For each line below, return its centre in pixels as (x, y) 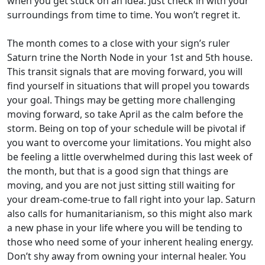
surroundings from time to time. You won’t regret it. (124, 15)
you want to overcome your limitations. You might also (129, 143)
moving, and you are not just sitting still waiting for (121, 185)
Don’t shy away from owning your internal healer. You (127, 256)
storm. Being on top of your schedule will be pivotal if (126, 128)
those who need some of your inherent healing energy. (130, 242)
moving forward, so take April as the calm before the (125, 114)
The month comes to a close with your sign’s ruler (119, 43)
